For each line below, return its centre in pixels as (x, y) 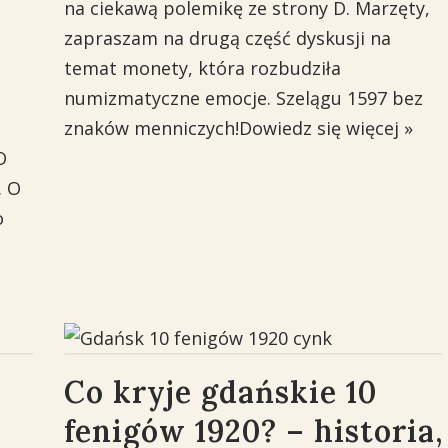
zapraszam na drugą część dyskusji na (227, 38)
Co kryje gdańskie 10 (220, 392)
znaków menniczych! (151, 128)
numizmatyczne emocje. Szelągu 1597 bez (243, 98)
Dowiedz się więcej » (325, 128)
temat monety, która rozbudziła (202, 68)
